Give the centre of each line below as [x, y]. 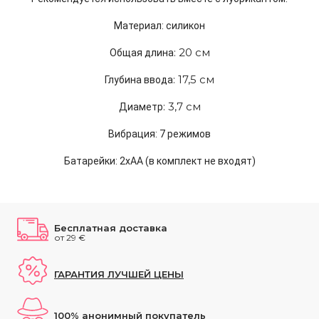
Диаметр [141, 107]
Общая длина [141, 53]
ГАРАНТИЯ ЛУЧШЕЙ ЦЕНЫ [119, 274]
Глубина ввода [139, 80]
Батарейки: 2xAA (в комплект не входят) [159, 161]
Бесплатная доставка [111, 228]
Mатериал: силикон [159, 26]
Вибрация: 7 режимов [159, 134]
